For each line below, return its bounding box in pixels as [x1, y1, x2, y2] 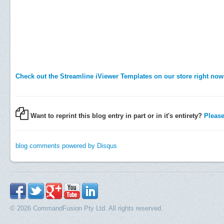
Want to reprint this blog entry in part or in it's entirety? [28, 111, 204, 119]
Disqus [97, 141, 117, 149]
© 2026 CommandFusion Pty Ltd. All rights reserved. [10, 204, 163, 212]
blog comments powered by [15, 141, 97, 149]
